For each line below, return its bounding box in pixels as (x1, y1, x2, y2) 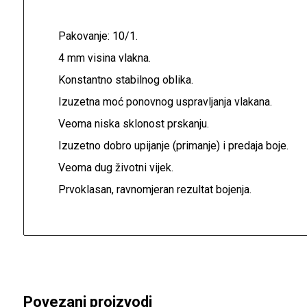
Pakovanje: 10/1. (58, 29, 138, 43)
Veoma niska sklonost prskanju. (58, 117, 209, 131)
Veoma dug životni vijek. (58, 161, 173, 175)
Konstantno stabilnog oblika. (58, 73, 193, 87)
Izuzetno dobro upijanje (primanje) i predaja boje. (58, 139, 288, 153)
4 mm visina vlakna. (58, 51, 151, 65)
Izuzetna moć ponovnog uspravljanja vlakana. (58, 95, 272, 109)
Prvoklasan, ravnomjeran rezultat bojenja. (58, 183, 251, 197)
